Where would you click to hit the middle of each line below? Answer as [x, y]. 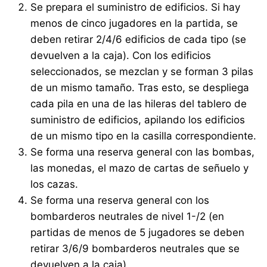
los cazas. [55, 184]
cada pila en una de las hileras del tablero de [139, 103]
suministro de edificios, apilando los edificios [138, 119]
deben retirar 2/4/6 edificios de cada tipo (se [139, 39]
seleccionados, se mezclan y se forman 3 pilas [142, 71]
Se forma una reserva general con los [120, 200]
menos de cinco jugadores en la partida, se [134, 23]
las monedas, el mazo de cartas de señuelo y [140, 168]
